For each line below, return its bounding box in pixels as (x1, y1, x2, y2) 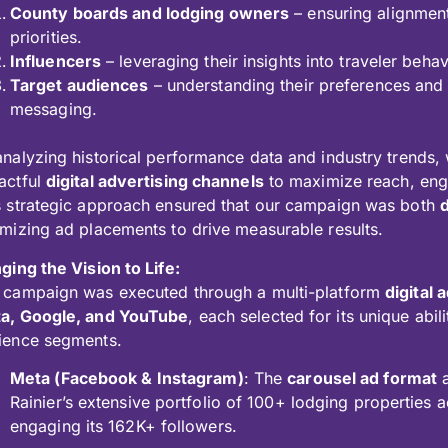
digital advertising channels (45, 171, 264, 192)
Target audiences (9, 75, 149, 96)
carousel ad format (287, 368, 438, 389)
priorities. (9, 27, 83, 48)
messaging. (9, 99, 97, 120)
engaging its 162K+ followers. (9, 416, 237, 437)
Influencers (9, 51, 102, 72)
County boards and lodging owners (9, 3, 290, 24)
